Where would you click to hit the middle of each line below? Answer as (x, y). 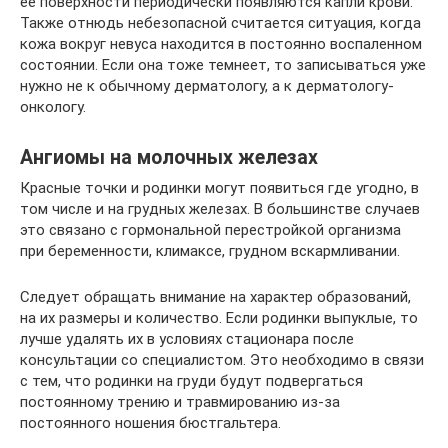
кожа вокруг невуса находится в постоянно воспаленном (221, 44)
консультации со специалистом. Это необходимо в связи (222, 360)
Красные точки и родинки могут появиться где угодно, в (219, 188)
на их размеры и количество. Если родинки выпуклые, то (219, 318)
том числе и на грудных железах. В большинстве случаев (220, 209)
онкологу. (53, 107)
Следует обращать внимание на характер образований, (215, 297)
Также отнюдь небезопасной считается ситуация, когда (220, 23)
